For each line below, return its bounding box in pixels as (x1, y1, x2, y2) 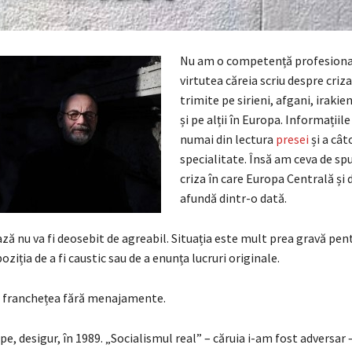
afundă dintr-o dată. (179, 190, 287, 207)
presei (275, 131, 309, 148)
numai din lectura (179, 131, 276, 148)
